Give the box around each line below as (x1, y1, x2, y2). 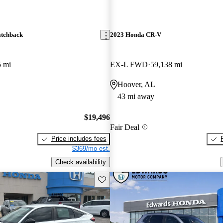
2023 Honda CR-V (110, 31, 161, 39)
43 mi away (117, 92, 154, 101)
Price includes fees (51, 135, 107, 143)
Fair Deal (110, 122, 139, 131)
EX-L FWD (110, 60, 148, 69)
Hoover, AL (117, 80, 155, 89)
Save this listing (97, 175, 144, 183)
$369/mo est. (72, 145, 110, 153)
